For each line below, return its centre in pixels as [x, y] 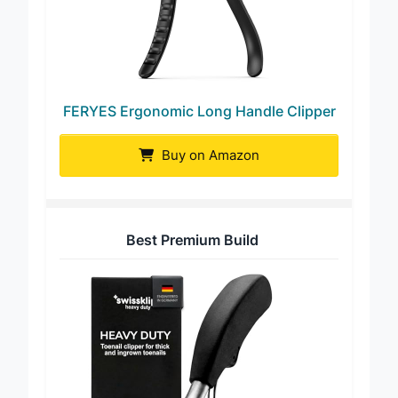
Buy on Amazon [209, 171]
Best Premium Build [192, 255]
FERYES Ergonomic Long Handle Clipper [199, 127]
